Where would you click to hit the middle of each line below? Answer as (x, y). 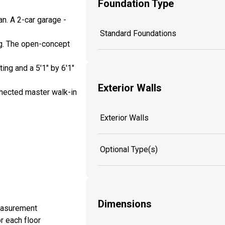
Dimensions (125, 204)
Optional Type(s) (129, 149)
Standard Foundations (138, 33)
